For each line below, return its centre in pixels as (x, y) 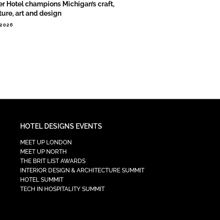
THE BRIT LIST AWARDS (53, 161)
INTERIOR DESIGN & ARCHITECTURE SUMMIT (82, 171)
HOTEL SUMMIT (42, 180)
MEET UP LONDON (46, 143)
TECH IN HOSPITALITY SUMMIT (63, 189)
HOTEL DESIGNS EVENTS (61, 126)
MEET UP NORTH (44, 152)
